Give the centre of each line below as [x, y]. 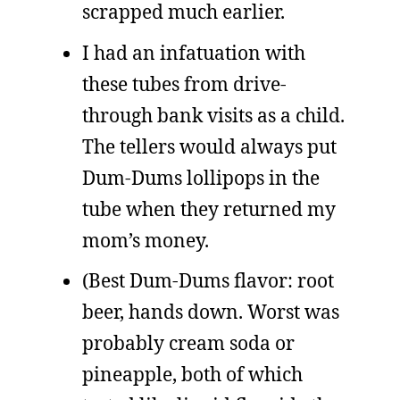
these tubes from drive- [184, 83]
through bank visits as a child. [213, 115]
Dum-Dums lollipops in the [201, 177]
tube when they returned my [209, 208]
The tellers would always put [209, 146]
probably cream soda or [188, 343]
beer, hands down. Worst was [211, 312]
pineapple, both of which [192, 374]
